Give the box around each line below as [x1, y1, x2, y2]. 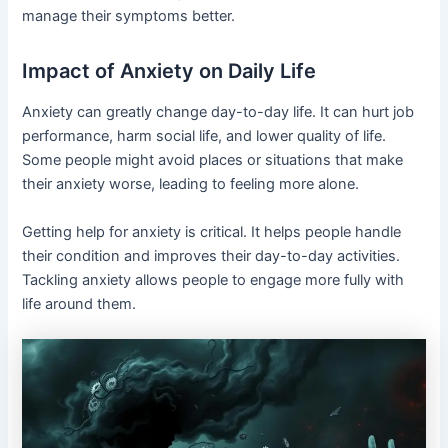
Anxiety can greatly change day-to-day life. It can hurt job [22, 103, 415, 122]
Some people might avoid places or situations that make [22, 151, 404, 170]
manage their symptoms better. [22, 7, 236, 26]
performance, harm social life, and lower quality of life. [22, 127, 387, 146]
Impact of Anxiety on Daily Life [22, 59, 317, 84]
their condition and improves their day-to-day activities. [22, 246, 401, 265]
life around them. [22, 294, 137, 313]
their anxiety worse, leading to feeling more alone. [22, 175, 360, 194]
